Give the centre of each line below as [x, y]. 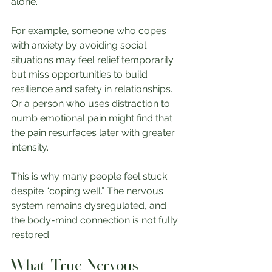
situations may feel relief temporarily [93, 60]
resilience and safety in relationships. [93, 89]
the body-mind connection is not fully [96, 220]
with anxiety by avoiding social [80, 45]
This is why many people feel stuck [90, 176]
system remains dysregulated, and [90, 206]
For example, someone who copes [90, 31]
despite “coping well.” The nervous [88, 191]
